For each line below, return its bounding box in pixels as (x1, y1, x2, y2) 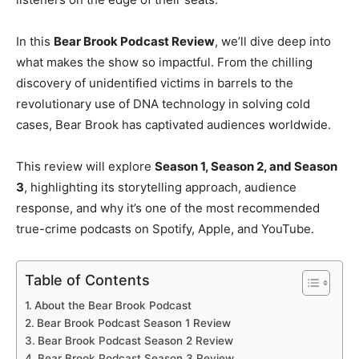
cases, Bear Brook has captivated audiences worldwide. (16, 117, 331, 133)
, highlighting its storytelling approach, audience (24, 179, 296, 196)
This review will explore (16, 159, 155, 175)
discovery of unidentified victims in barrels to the (16, 75, 293, 91)
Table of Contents (25, 272, 150, 289)
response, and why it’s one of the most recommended (16, 200, 320, 216)
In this (16, 34, 54, 50)
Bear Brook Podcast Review (54, 34, 215, 50)
